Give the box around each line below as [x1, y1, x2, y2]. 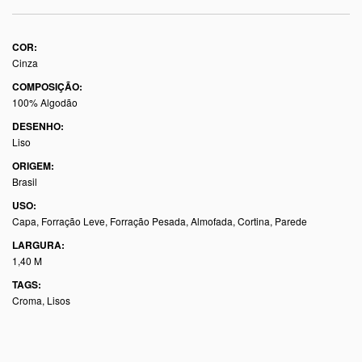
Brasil [12, 175, 37, 188]
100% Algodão [12, 95, 78, 109]
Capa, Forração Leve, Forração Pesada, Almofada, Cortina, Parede [12, 214, 307, 228]
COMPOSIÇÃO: [12, 79, 82, 94]
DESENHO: [12, 119, 64, 133]
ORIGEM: [12, 158, 54, 173]
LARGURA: [12, 238, 65, 252]
